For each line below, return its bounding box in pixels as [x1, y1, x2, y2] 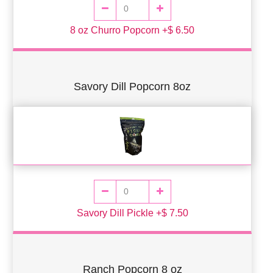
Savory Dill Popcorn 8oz [74, 80, 191, 93]
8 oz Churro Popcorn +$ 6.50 [70, 24, 194, 35]
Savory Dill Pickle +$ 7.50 [76, 207, 188, 218]
